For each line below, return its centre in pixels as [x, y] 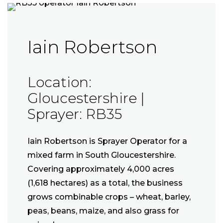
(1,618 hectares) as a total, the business [105, 183]
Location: [59, 82]
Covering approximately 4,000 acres [101, 169]
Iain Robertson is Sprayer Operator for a [107, 141]
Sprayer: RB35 [75, 114]
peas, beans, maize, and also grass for [103, 211]
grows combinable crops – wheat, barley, [109, 197]
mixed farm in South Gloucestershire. [102, 155]
